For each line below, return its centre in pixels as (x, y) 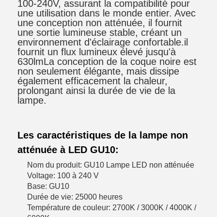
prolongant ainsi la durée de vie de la (96, 91)
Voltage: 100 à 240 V (63, 176)
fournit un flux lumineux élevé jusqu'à (97, 52)
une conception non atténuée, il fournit (100, 23)
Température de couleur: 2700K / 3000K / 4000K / (112, 208)
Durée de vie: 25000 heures (75, 197)
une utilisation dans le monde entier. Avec (107, 13)
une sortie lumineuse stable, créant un (100, 32)
